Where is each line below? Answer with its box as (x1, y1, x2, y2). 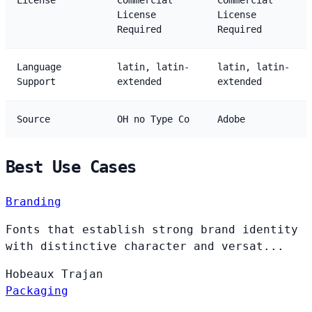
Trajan (61, 267, 103, 281)
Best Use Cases (6, 157, 136, 178)
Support (17, 76, 56, 88)
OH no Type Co (117, 114, 189, 125)
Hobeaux (6, 267, 61, 281)
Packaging (6, 283, 68, 297)
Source (17, 114, 50, 125)
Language (17, 61, 61, 73)
